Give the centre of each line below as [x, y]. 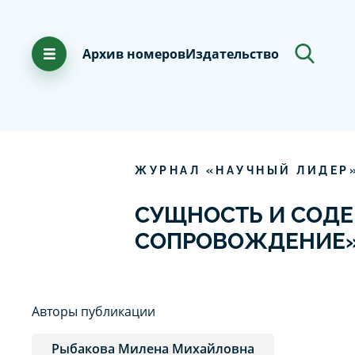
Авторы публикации [94, 311]
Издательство [232, 53]
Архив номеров [134, 53]
